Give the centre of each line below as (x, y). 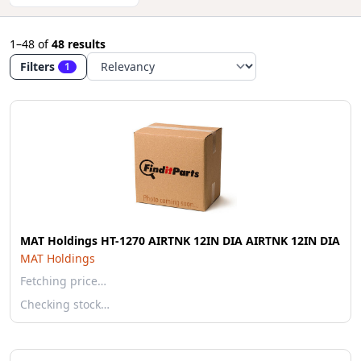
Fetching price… (63, 281)
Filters (37, 66)
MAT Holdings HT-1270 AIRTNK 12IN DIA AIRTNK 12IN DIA (180, 241)
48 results (79, 44)
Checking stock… (65, 304)
